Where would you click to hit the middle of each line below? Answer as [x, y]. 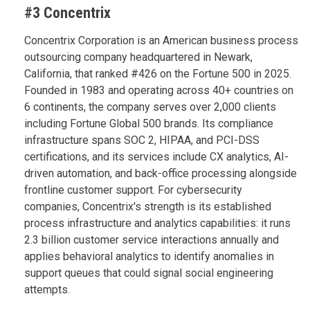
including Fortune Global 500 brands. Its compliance [149, 123]
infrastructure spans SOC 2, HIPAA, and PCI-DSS [142, 140]
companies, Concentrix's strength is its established [148, 206]
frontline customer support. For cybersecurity [133, 190]
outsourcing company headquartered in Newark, [138, 57]
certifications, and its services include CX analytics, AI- [156, 156]
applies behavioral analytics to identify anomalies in [149, 256]
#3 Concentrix [67, 12]
